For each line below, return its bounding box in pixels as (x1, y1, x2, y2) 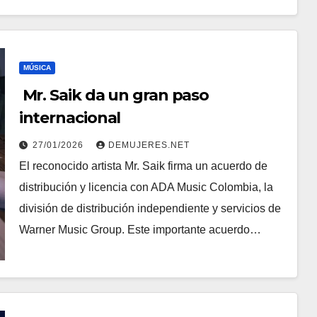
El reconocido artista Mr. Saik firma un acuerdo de (18, 160, 267, 172)
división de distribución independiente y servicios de (18, 202, 281, 214)
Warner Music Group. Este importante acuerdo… (18, 224, 261, 236)
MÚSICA (23, 64, 51, 71)
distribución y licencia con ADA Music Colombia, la (18, 181, 273, 193)
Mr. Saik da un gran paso (18, 86, 209, 105)
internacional (18, 108, 121, 127)
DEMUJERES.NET (108, 140, 190, 150)
